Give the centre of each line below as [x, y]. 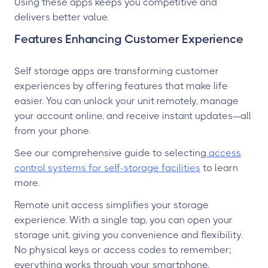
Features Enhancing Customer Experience [129, 39]
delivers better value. [62, 17]
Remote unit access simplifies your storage [112, 205]
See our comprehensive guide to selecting [110, 153]
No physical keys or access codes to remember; [123, 250]
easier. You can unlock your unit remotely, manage [127, 101]
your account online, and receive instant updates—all [133, 116]
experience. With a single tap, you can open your [124, 220]
